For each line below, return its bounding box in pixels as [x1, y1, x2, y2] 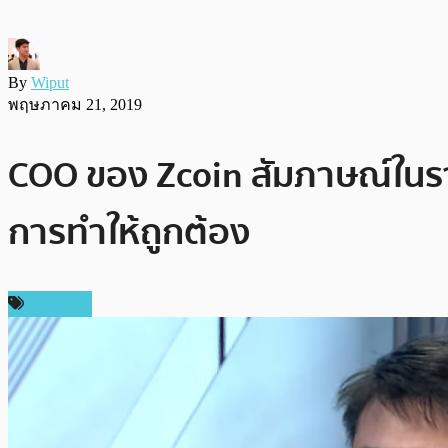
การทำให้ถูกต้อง [8, 203, 250, 261]
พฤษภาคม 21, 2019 [8, 95, 142, 113]
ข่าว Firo [28, 290, 84, 317]
